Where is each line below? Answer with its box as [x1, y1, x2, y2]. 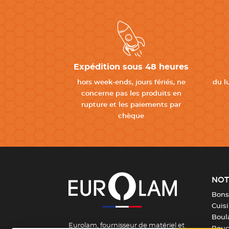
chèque [118, 113, 144, 120]
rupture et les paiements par [81, 102, 181, 108]
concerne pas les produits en [81, 90, 181, 97]
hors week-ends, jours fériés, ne [77, 79, 186, 86]
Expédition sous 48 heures [74, 63, 189, 71]
